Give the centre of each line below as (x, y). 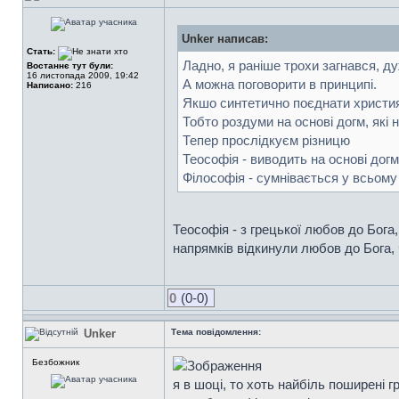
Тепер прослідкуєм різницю (266, 140)
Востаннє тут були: (70, 65)
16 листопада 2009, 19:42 (83, 75)
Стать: (42, 51)
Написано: (50, 85)
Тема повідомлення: (216, 332)
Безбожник (56, 362)
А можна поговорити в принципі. (280, 84)
